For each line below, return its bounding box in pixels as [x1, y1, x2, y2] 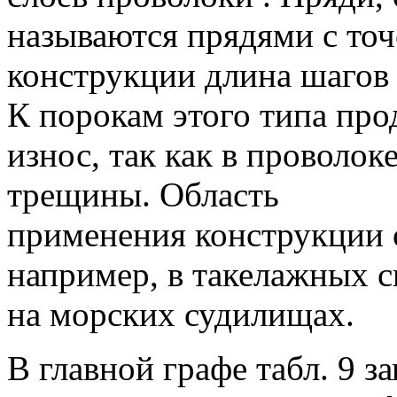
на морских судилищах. [7, 295, 354, 334]
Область [151, 175, 279, 214]
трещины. [7, 175, 151, 214]
